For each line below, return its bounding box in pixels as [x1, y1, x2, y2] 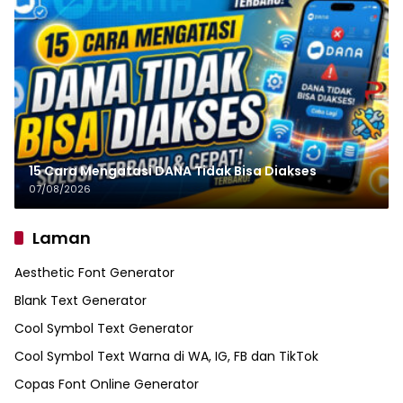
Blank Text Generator [14, 291, 147, 310]
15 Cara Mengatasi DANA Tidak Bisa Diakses [29, 162, 317, 181]
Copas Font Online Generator [14, 375, 199, 394]
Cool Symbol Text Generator [14, 319, 193, 338]
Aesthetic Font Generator [14, 264, 175, 282]
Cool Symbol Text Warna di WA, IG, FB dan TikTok [14, 347, 318, 366]
